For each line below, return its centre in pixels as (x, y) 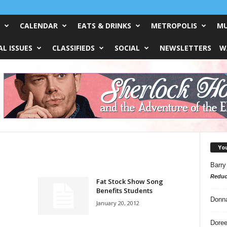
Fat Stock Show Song (129, 181)
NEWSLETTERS (185, 48)
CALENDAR (39, 26)
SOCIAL (127, 48)
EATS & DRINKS (104, 26)
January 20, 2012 (118, 203)
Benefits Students (124, 191)
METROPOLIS (174, 26)
